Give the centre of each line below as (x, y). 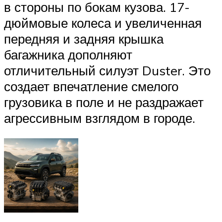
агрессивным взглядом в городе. (100, 118)
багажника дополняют (68, 54)
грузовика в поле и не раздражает (104, 102)
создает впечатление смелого (91, 86)
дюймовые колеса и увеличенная (103, 23)
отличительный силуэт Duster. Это (107, 70)
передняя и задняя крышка (84, 38)
